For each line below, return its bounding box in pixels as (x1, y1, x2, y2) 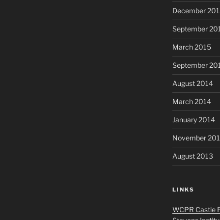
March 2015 (172, 42, 211, 51)
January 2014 (172, 115, 215, 124)
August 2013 (172, 151, 213, 160)
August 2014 (172, 79, 213, 87)
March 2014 (172, 97, 211, 106)
